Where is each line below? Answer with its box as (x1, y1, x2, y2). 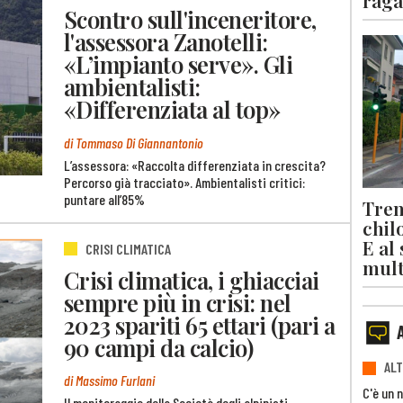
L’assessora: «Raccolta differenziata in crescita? (64, 156, 326, 174)
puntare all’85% (64, 190, 145, 208)
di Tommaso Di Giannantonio (64, 133, 203, 151)
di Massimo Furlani (64, 372, 155, 390)
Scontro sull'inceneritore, (64, 3, 317, 34)
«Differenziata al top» (64, 93, 281, 124)
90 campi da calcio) (64, 331, 254, 363)
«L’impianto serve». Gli (64, 48, 293, 79)
